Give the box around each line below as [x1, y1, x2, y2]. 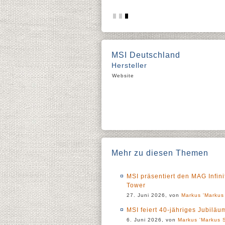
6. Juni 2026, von [127, 217, 178, 222]
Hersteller [111, 61, 147, 69]
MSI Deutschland [111, 51, 180, 59]
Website [112, 73, 134, 78]
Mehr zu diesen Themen [111, 149, 208, 157]
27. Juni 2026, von [127, 192, 181, 198]
